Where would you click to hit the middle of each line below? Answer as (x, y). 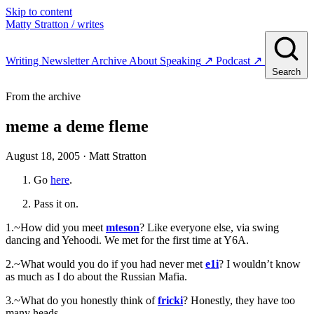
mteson (123, 227)
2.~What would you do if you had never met (105, 264)
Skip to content (39, 12)
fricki (170, 300)
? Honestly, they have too (239, 300)
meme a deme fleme (77, 126)
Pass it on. (56, 203)
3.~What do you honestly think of (82, 300)
